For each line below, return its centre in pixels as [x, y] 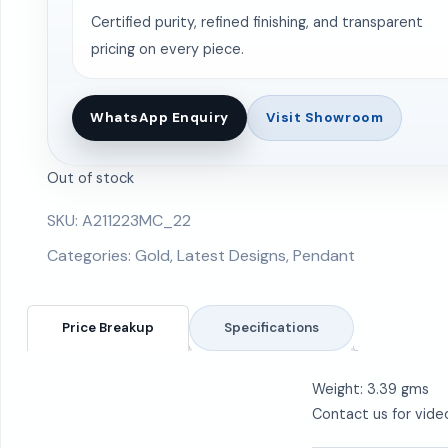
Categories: [91, 255]
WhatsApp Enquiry [159, 117]
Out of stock [90, 177]
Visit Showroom [324, 117]
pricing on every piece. [167, 48]
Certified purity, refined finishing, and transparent [257, 21]
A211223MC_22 [136, 220]
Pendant [324, 255]
